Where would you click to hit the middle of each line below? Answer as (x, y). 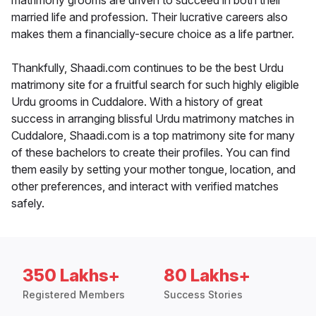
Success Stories (203, 295)
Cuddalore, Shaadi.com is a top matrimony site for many (153, 136)
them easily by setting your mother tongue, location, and (153, 170)
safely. (28, 203)
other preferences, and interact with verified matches (145, 187)
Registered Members (74, 295)
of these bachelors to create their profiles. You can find (151, 153)
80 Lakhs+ (207, 276)
